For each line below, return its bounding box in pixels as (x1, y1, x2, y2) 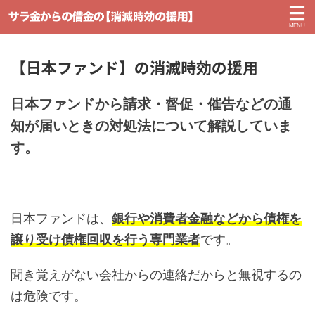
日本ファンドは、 (11, 211, 112, 226)
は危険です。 (11, 288, 86, 303)
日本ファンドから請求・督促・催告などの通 (11, 96, 292, 112)
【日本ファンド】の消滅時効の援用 (11, 56, 258, 78)
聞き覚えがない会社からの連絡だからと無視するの (11, 267, 302, 282)
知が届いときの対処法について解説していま (11, 117, 292, 134)
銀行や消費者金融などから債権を (112, 211, 302, 226)
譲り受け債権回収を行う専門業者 (11, 232, 200, 247)
